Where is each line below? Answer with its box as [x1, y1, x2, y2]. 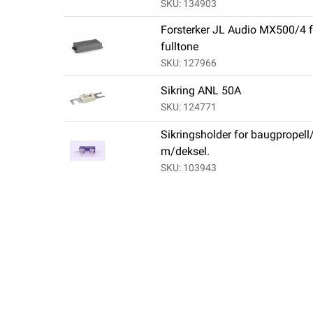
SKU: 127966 [160, 57, 217, 69]
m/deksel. [160, 145, 210, 159]
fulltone [160, 40, 198, 54]
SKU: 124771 [160, 101, 217, 113]
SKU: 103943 [160, 162, 217, 174]
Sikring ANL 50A [160, 84, 241, 98]
